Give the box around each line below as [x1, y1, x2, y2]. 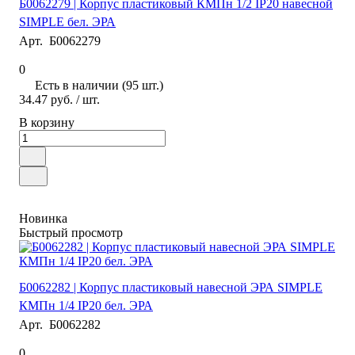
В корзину [19, 115, 74, 129]
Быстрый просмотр [19, 225, 123, 239]
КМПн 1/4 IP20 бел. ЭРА [19, 298, 153, 312]
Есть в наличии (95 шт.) [35, 78, 163, 92]
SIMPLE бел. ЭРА [19, 14, 116, 29]
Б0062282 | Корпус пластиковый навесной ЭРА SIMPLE [19, 280, 323, 294]
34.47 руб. [19, 92, 73, 106]
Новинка [19, 211, 67, 225]
